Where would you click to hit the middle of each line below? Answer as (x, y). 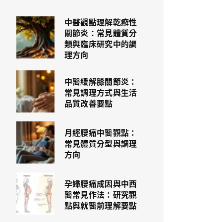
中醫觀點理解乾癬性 (101, 22)
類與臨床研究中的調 (101, 44)
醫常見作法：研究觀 (101, 194)
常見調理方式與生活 (101, 92)
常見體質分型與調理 (101, 143)
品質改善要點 (88, 103)
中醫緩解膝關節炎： (101, 82)
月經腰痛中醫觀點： (101, 133)
